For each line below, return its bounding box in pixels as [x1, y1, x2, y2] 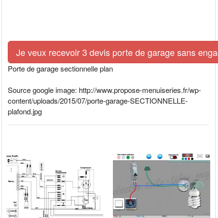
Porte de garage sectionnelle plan [8, 63, 113, 74]
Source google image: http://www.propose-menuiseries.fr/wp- [8, 85, 201, 95]
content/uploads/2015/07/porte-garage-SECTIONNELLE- [8, 95, 188, 106]
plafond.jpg [8, 106, 42, 117]
